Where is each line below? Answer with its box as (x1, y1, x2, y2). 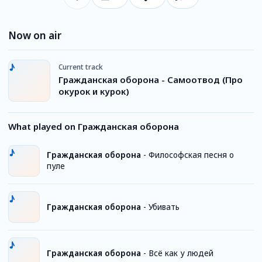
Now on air (8, 29, 61, 42)
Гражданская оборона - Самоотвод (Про (58, 73, 243, 85)
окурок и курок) (58, 85, 129, 97)
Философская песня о (149, 150, 234, 160)
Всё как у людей (149, 247, 213, 258)
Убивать (149, 201, 180, 212)
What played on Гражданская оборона (8, 120, 179, 132)
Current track (58, 61, 103, 72)
